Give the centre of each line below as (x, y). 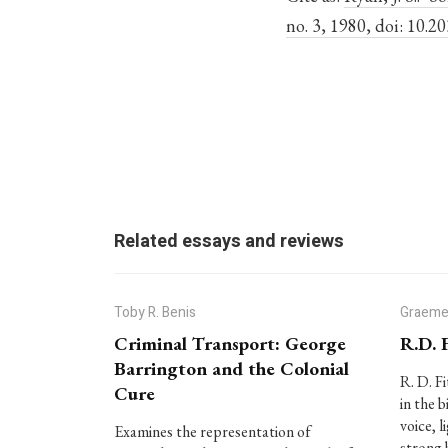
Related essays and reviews (228, 241)
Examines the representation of (212, 431)
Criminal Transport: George (229, 343)
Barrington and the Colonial (231, 368)
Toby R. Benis (154, 312)
